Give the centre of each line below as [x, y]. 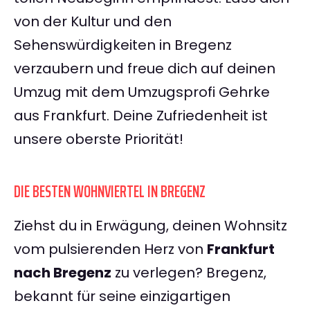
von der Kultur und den [93, 22]
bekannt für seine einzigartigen [122, 297]
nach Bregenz [63, 273]
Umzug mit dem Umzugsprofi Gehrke [142, 92]
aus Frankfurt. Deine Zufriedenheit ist [141, 116]
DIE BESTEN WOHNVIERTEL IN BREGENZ [110, 192]
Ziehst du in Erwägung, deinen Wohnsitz [151, 226]
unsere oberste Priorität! [99, 139]
